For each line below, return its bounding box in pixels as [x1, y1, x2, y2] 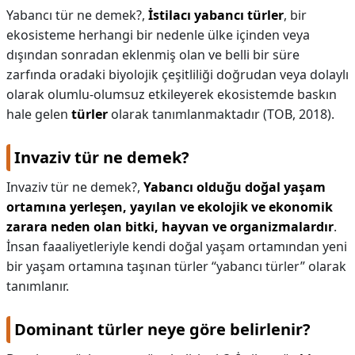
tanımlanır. [6, 277, 69, 295]
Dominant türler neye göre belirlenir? [14, 319, 311, 340]
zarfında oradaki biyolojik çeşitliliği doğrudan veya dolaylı [6, 66, 349, 83]
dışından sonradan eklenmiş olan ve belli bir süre [6, 46, 300, 63]
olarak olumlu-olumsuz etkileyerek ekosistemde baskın [6, 86, 337, 103]
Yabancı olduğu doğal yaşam [143, 178, 326, 196]
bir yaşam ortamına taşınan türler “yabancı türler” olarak [6, 258, 346, 275]
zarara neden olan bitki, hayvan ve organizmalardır [6, 218, 334, 235]
